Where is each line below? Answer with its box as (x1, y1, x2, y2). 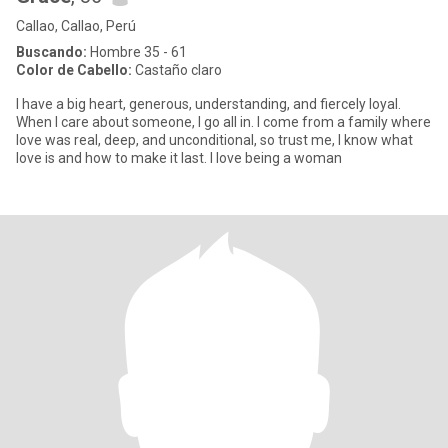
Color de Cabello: (16, 62, 132, 78)
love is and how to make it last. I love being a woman (16, 150, 342, 166)
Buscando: (16, 44, 87, 60)
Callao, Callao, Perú (16, 18, 136, 34)
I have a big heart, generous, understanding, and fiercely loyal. (16, 96, 401, 112)
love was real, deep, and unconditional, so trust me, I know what (16, 132, 413, 148)
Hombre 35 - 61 (87, 44, 187, 60)
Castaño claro (132, 62, 222, 78)
